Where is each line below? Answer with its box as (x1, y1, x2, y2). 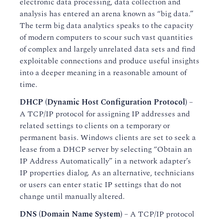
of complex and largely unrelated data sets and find (20, 43, 195, 55)
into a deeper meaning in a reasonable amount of (20, 67, 187, 79)
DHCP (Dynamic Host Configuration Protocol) (20, 96, 187, 108)
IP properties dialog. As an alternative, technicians (20, 167, 194, 179)
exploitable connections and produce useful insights (20, 55, 199, 67)
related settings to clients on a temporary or (20, 120, 170, 132)
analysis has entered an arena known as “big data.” (20, 8, 193, 20)
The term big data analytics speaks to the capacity (20, 20, 193, 31)
